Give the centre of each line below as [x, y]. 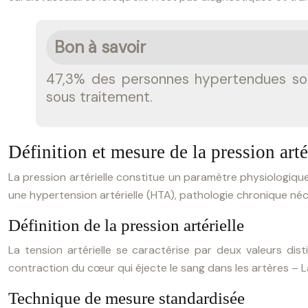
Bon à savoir [100, 47]
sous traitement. [99, 97]
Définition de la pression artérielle [126, 225]
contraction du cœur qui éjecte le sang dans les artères [148, 268]
